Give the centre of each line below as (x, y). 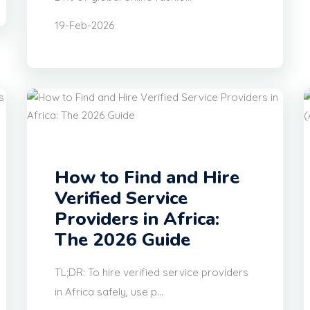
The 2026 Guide (122, 240)
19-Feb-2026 (84, 26)
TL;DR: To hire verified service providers (152, 273)
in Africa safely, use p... (109, 292)
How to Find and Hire (147, 178)
